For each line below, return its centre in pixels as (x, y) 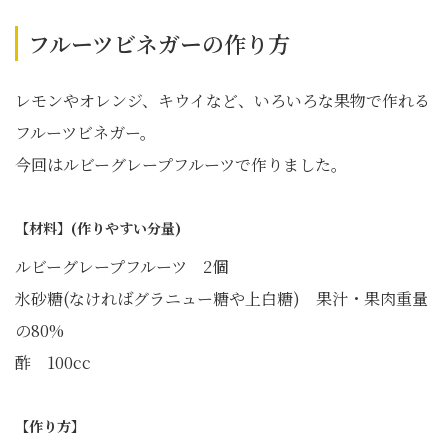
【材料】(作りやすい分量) (98, 228)
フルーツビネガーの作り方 (159, 44)
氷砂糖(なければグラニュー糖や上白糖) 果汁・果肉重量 (221, 299)
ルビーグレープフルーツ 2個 (121, 267)
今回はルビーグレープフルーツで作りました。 (181, 165)
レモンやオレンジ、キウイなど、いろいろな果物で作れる (222, 101)
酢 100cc (53, 363)
